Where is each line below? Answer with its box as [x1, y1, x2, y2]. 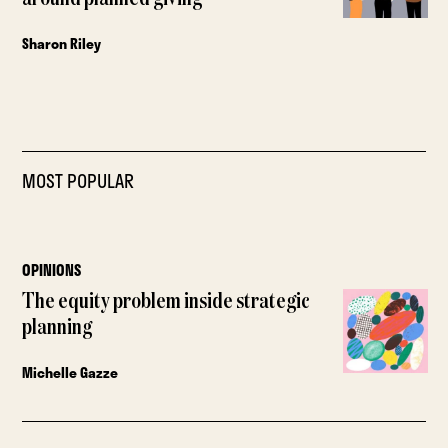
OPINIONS [22, 257, 82, 282]
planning [22, 316, 93, 339]
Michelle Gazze [22, 361, 119, 383]
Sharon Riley [22, 32, 102, 54]
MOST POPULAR [22, 166, 135, 195]
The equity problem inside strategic [22, 290, 311, 313]
